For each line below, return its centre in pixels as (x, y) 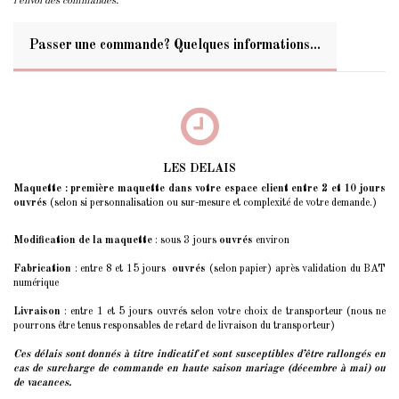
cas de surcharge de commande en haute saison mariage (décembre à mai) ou (199, 368)
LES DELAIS (199, 169)
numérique (36, 283)
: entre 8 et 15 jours (122, 269)
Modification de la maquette (83, 240)
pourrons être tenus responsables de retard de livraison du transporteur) (174, 326)
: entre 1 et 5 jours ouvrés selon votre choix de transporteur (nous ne (223, 311)
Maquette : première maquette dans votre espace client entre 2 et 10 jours (199, 189)
